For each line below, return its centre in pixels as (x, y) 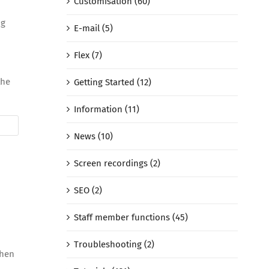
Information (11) (106, 110)
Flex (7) (88, 56)
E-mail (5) (93, 29)
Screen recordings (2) (117, 164)
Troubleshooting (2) (114, 245)
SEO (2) (88, 191)
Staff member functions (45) (131, 218)
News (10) (93, 137)
